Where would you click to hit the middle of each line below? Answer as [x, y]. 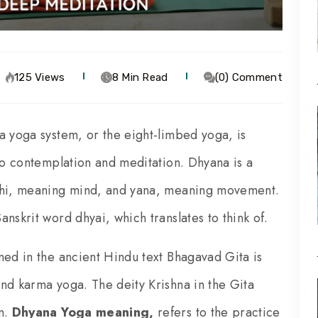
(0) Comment [248, 77]
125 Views [39, 77]
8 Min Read [140, 77]
